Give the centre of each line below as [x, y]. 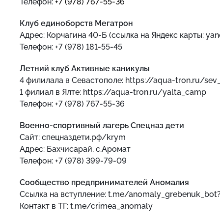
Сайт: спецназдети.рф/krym [73, 137]
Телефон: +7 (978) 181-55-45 [71, 47]
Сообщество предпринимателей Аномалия [104, 182]
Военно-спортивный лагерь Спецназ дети [102, 125]
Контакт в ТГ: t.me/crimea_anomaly [86, 206]
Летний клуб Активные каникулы [85, 69]
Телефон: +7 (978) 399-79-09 [73, 161]
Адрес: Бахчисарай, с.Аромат [75, 149]
